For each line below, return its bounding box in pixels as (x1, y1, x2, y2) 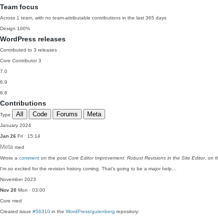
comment (19, 155, 39, 161)
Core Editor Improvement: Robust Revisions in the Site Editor (68, 155, 205, 161)
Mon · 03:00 (17, 187, 45, 193)
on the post (39, 155, 68, 161)
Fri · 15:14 (16, 133, 40, 139)
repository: (115, 209, 140, 214)
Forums (56, 110, 78, 118)
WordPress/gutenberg (66, 209, 115, 214)
